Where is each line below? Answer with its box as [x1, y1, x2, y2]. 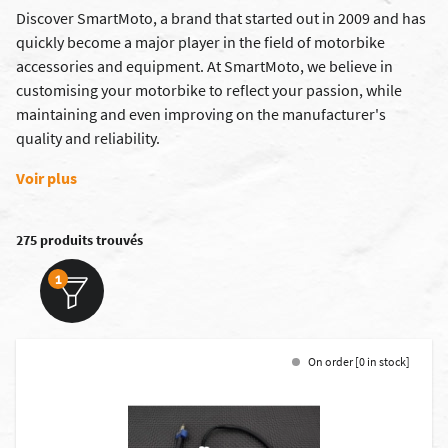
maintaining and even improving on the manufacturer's [16, 104, 386, 124]
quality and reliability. [16, 128, 160, 148]
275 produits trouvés [16, 231, 143, 249]
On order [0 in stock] [308, 354, 410, 369]
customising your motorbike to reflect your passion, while [16, 80, 402, 100]
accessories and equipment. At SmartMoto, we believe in [16, 56, 393, 76]
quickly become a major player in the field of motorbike [16, 32, 385, 52]
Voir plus [16, 168, 77, 188]
